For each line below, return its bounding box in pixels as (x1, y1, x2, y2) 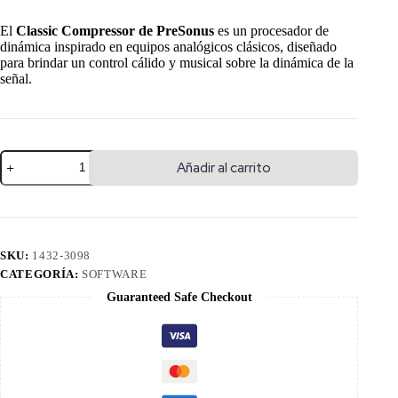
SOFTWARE (82, 267, 147, 281)
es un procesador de (214, 22, 329, 38)
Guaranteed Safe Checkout (106, 290, 252, 304)
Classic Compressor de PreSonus (16, 22, 214, 38)
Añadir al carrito (176, 158, 271, 177)
